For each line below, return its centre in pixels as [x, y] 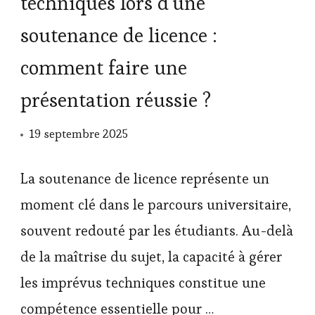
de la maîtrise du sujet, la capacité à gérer [151, 256]
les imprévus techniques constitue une [143, 282]
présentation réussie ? [116, 99]
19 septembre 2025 [78, 133]
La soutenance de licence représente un [145, 178]
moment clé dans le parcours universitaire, [156, 204]
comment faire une [104, 67]
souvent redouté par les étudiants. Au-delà [157, 230]
